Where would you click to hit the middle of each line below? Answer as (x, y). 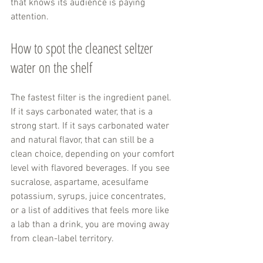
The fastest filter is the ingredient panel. (92, 98)
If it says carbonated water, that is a (83, 112)
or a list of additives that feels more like (91, 211)
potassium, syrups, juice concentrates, (89, 197)
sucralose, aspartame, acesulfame (81, 183)
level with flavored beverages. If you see (91, 169)
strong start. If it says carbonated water (91, 127)
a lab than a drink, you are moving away (91, 225)
